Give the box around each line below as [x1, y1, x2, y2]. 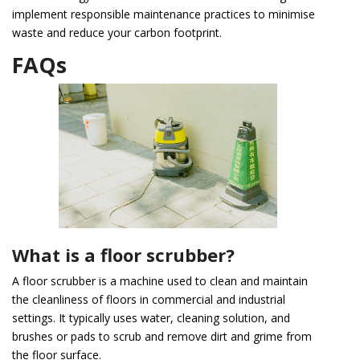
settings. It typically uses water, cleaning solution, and [12, 309, 290, 325]
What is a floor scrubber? [12, 242, 235, 267]
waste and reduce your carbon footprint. [12, 24, 222, 40]
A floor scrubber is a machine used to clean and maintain [12, 272, 308, 288]
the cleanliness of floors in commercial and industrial [12, 291, 285, 307]
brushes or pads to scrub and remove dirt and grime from [12, 328, 312, 344]
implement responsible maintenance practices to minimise [12, 6, 315, 22]
